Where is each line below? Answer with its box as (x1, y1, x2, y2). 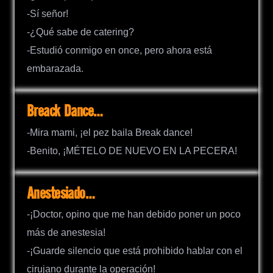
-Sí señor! (27, 9, 68, 19)
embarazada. (27, 63, 83, 74)
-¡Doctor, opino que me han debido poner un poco (27, 208, 241, 219)
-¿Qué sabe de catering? (27, 27, 134, 38)
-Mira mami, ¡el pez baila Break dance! (27, 127, 193, 138)
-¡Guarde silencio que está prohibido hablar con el (27, 245, 243, 256)
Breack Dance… (27, 103, 103, 121)
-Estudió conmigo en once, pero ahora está (27, 45, 212, 56)
